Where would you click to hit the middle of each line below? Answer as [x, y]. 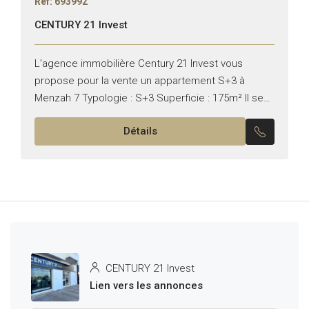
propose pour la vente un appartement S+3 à [140, 81]
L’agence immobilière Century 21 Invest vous [139, 64]
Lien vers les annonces [146, 286]
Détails [140, 131]
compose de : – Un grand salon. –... [119, 116]
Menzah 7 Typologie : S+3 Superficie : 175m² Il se [149, 98]
